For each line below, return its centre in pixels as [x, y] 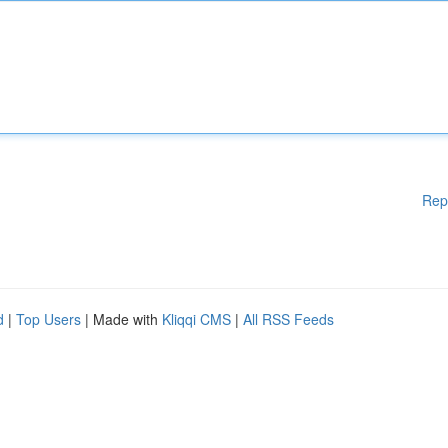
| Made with [121, 319]
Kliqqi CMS [196, 319]
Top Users [48, 319]
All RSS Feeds [288, 319]
